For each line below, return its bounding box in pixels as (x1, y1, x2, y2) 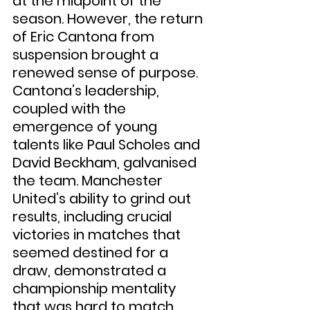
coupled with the (12, 99, 129, 119)
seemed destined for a (12, 243, 172, 263)
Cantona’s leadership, (12, 81, 163, 101)
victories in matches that (12, 225, 184, 245)
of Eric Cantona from (12, 27, 158, 47)
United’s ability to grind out (12, 189, 194, 209)
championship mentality (12, 279, 179, 299)
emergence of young (12, 117, 161, 137)
